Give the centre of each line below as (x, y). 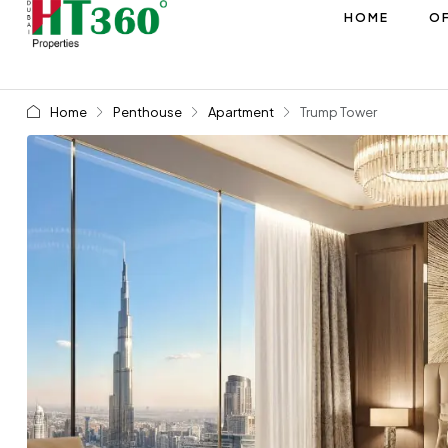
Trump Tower (338, 112)
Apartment (240, 112)
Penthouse (147, 112)
